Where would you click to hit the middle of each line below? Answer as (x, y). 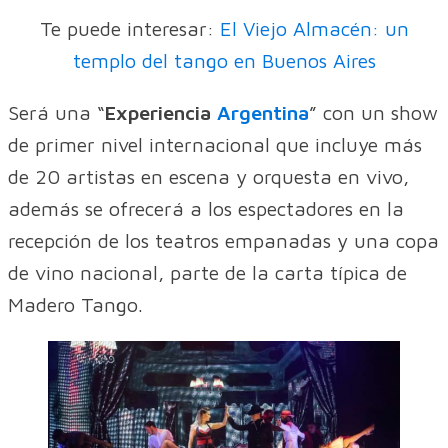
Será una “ (56, 113)
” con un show (373, 113)
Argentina (263, 113)
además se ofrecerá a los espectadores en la (206, 209)
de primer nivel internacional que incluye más (215, 145)
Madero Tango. (75, 305)
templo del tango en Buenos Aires (224, 61)
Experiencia (161, 113)
